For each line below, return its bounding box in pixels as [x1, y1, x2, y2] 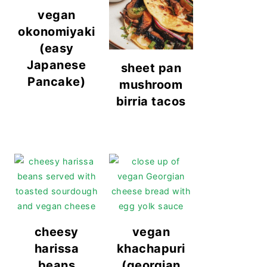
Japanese [27, 58, 86, 73]
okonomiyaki [18, 24, 95, 39]
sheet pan [120, 60, 181, 75]
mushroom [119, 77, 183, 92]
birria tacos [116, 94, 186, 108]
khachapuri [116, 241, 185, 256]
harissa [34, 241, 79, 256]
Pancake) [27, 74, 86, 89]
